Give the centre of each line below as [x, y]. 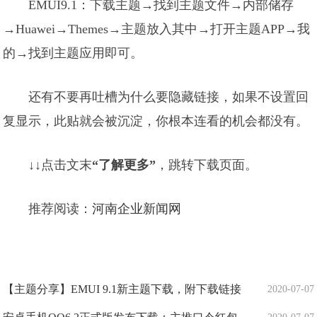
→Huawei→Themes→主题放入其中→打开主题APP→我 [157, 29]
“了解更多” [124, 165]
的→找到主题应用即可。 [73, 53]
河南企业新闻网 [137, 209]
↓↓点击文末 [60, 165]
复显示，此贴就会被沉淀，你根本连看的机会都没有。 [156, 121]
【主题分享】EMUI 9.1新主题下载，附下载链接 [122, 289]
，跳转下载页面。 [207, 165]
